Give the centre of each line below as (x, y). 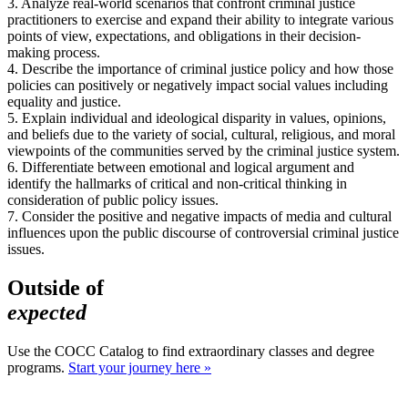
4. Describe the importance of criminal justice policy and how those (200, 69)
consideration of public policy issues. (113, 200)
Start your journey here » (140, 368)
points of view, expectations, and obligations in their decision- (184, 36)
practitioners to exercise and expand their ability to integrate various (200, 20)
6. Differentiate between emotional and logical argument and (181, 168)
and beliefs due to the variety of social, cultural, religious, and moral (201, 135)
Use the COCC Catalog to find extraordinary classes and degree (191, 352)
